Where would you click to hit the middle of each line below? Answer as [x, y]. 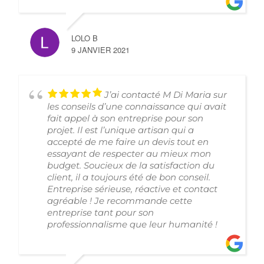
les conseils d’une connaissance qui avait [137, 106]
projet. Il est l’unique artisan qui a [121, 130]
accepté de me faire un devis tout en [128, 142]
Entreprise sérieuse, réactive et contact [132, 189]
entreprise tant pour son [100, 212]
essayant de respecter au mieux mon [129, 154]
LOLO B [85, 38]
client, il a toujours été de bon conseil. [129, 177]
